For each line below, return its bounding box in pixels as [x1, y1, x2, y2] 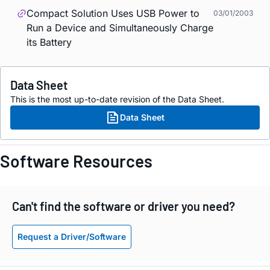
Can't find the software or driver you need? [12, 199, 235, 214]
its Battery [27, 36, 72, 49]
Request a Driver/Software [17, 231, 126, 242]
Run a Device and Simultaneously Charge [27, 22, 213, 34]
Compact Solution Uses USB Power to [27, 7, 199, 20]
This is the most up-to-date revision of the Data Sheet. [10, 94, 224, 105]
